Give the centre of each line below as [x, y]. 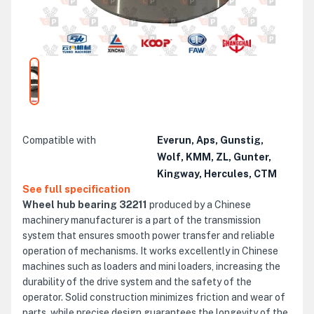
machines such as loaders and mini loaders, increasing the [151, 266]
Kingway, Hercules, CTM [217, 174]
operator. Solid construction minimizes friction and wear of [154, 297]
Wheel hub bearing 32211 [85, 205]
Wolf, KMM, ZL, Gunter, [214, 157]
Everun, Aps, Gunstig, [210, 140]
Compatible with [59, 140]
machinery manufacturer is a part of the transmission [142, 220]
